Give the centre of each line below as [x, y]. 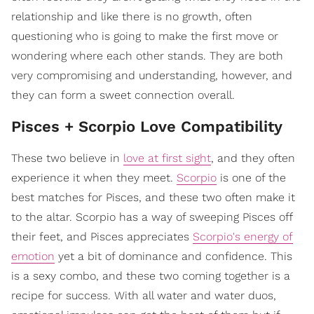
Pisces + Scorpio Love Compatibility [149, 127]
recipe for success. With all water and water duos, [144, 296]
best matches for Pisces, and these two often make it [153, 198]
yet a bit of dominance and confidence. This [173, 257]
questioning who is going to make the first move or [145, 36]
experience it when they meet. [94, 178]
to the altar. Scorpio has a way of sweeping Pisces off [152, 217]
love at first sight [167, 158]
